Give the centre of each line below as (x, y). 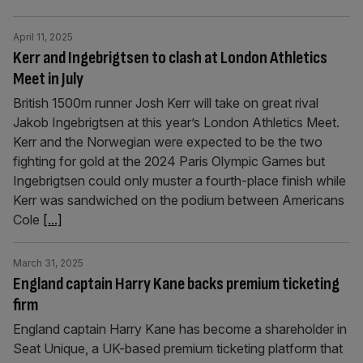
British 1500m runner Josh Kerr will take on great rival (166, 103)
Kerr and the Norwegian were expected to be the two (168, 142)
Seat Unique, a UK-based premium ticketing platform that (178, 348)
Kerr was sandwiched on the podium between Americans (179, 200)
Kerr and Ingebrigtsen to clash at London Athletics (170, 58)
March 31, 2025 (48, 263)
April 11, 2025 (43, 37)
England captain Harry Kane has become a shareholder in (180, 329)
